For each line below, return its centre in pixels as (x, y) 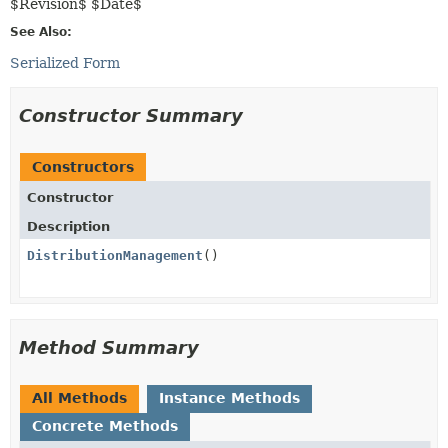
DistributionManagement (115, 255)
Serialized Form (65, 62)
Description (68, 226)
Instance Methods (229, 397)
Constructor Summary (131, 115)
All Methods (79, 397)
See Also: (41, 31)
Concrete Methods (105, 425)
